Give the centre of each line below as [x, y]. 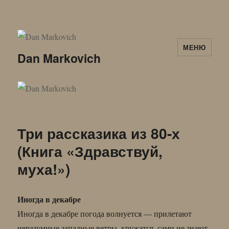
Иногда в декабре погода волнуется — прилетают [105, 213]
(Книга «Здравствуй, [90, 151]
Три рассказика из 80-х [99, 133]
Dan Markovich [59, 58]
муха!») [44, 169]
